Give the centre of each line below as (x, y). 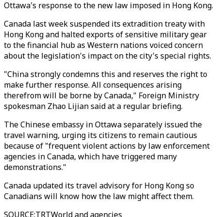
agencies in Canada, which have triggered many (90, 156)
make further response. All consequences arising (93, 85)
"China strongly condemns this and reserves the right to (106, 74)
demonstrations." (35, 167)
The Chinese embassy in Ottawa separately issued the (103, 124)
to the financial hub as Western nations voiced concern (103, 45)
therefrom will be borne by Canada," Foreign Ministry (101, 95)
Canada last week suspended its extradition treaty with (104, 24)
